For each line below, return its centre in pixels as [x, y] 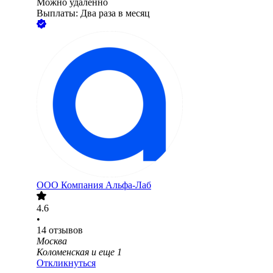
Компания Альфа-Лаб [106, 185]
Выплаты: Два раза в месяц [93, 13]
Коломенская [63, 252]
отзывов [66, 230]
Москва [52, 241]
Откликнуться [66, 263]
